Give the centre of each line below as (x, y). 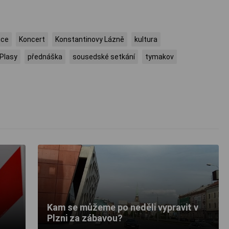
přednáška (45, 57)
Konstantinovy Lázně (90, 40)
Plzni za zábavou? (85, 218)
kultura (146, 40)
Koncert (32, 40)
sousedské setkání (104, 57)
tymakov (159, 57)
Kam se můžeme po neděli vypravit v (123, 208)
